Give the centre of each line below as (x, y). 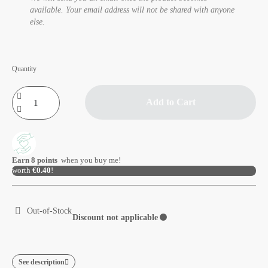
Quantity (24, 68)
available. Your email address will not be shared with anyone (132, 10)
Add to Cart (170, 102)
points (47, 160)
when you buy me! (90, 160)
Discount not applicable (115, 217)
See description (42, 262)
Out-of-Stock (49, 211)
